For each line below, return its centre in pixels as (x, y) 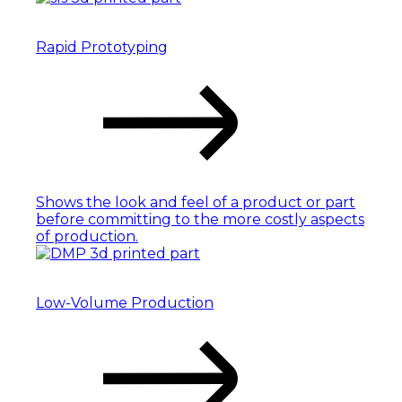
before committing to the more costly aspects (200, 219)
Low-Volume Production (125, 302)
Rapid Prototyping (102, 47)
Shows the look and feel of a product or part (196, 202)
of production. (87, 236)
